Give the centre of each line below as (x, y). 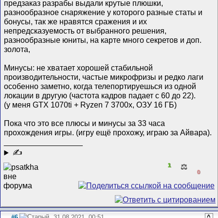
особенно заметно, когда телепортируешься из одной (100, 86)
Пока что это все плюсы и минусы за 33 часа (85, 123)
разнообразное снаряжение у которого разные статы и (103, 12)
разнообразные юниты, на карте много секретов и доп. (103, 40)
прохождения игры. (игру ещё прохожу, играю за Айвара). (108, 133)
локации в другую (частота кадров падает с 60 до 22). (100, 96)
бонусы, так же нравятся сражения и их (76, 22)
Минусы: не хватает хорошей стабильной (79, 68)
